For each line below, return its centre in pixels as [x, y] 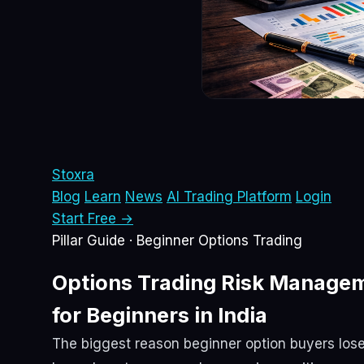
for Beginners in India [160, 315]
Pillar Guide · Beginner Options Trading [177, 241]
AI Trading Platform [229, 197]
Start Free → [93, 219]
